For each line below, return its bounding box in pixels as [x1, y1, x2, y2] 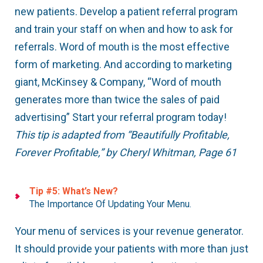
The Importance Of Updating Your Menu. [29, 198, 191, 210]
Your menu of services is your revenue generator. [15, 225, 244, 238]
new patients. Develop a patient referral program [15, 5, 238, 18]
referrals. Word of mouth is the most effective [15, 41, 230, 53]
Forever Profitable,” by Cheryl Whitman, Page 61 [15, 146, 237, 159]
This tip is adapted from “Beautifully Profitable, [15, 129, 230, 141]
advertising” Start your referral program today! [15, 111, 227, 124]
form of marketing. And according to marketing [15, 58, 232, 71]
